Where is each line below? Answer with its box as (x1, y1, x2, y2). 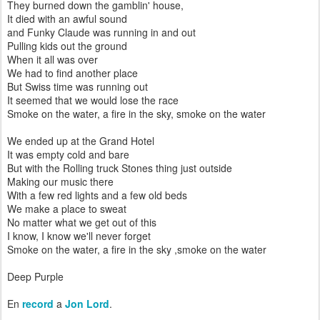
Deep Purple (7, 269, 64, 284)
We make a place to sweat (7, 201, 126, 216)
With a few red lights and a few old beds (7, 188, 187, 202)
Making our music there (7, 174, 114, 189)
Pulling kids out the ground (7, 39, 127, 53)
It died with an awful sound (7, 11, 127, 26)
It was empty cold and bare (7, 147, 129, 161)
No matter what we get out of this (7, 215, 156, 229)
